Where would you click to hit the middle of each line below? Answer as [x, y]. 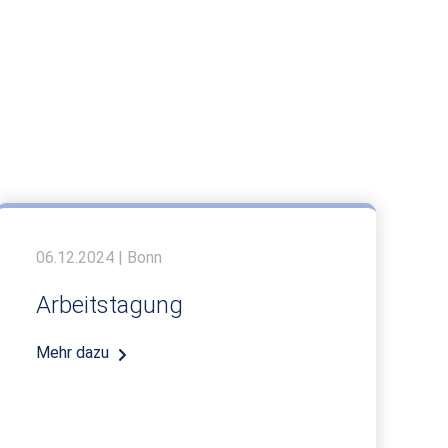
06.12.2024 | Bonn [99, 257]
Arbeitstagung [109, 304]
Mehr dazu [72, 352]
